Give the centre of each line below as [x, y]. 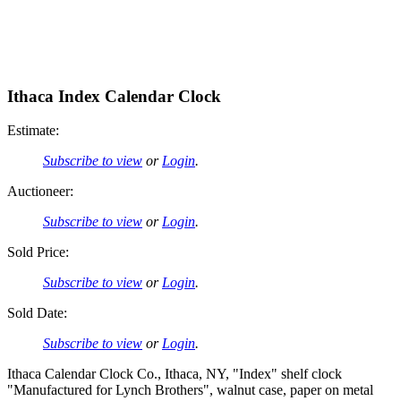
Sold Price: [38, 252]
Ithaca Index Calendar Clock [114, 96]
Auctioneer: [40, 192]
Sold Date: [37, 313]
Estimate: [33, 131]
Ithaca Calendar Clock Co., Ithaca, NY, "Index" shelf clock [175, 374]
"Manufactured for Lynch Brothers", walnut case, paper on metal [190, 390]
